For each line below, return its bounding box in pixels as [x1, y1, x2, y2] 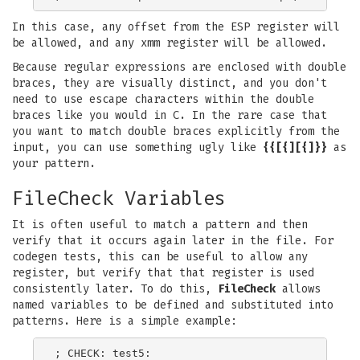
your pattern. [12, 157, 96, 170]
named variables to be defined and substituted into [12, 298, 333, 312]
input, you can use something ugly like [12, 141, 263, 154]
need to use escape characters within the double [12, 92, 314, 106]
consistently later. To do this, [12, 282, 218, 296]
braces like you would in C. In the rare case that [12, 108, 327, 122]
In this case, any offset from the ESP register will [12, 20, 340, 34]
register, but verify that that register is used [12, 266, 314, 280]
